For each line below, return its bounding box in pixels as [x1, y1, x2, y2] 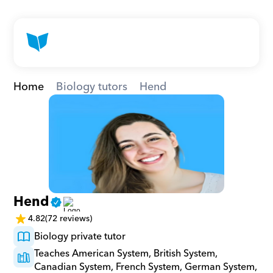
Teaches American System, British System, [34, 245, 218, 262]
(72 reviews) [45, 211, 93, 226]
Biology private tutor [34, 228, 126, 245]
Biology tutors [56, 77, 128, 96]
